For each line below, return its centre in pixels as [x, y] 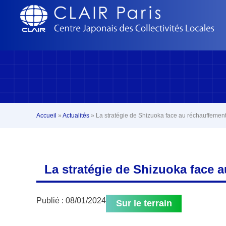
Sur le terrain [144, 203]
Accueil [46, 116]
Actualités [76, 116]
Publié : [50, 201]
